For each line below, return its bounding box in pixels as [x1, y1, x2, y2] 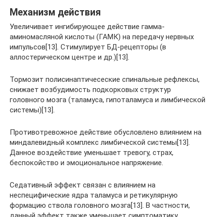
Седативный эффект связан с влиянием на [10, 181, 155, 190]
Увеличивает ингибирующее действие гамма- [10, 22, 165, 31]
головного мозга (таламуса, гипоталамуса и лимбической [10, 95, 205, 105]
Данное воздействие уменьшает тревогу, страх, [10, 148, 173, 157]
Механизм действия [10, 6, 101, 18]
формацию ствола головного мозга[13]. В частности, [10, 201, 190, 210]
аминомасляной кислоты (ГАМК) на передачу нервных [10, 32, 194, 42]
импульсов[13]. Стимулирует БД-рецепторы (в [10, 43, 166, 52]
